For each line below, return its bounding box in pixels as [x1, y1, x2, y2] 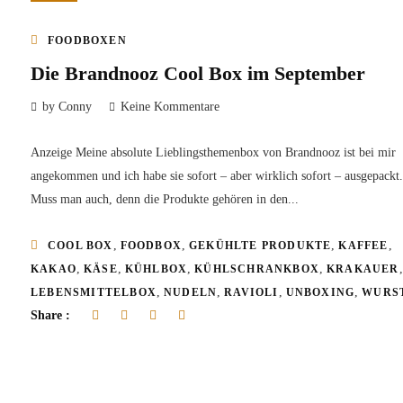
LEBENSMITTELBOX [31, 285, 157, 299]
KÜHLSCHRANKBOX [194, 262, 320, 275]
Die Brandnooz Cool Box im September [31, 61, 365, 85]
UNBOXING [285, 285, 355, 299]
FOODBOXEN [48, 33, 127, 47]
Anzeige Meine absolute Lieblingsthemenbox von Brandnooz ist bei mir [31, 145, 396, 159]
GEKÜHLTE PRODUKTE [189, 238, 332, 252]
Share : [31, 308, 74, 322]
